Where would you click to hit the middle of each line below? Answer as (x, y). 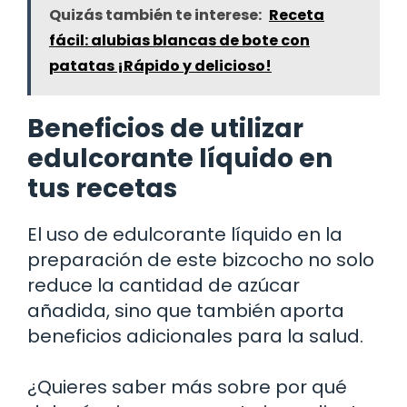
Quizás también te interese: (155, 15)
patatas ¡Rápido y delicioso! (160, 65)
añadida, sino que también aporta (186, 310)
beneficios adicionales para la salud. (195, 336)
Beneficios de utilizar (165, 128)
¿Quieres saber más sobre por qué (187, 387)
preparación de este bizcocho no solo (201, 259)
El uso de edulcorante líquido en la (185, 234)
